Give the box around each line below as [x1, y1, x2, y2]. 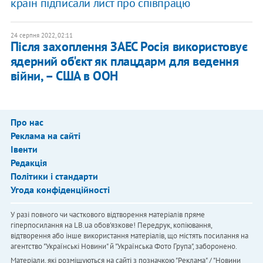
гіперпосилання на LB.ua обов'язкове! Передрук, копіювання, [10, 220, 212, 231]
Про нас [10, 116, 43, 129]
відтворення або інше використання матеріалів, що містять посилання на [10, 231, 248, 241]
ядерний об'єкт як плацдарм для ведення [10, 53, 239, 70]
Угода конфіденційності [10, 184, 110, 196]
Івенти [10, 143, 38, 156]
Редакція [10, 157, 47, 169]
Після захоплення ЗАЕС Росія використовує [10, 38, 248, 55]
